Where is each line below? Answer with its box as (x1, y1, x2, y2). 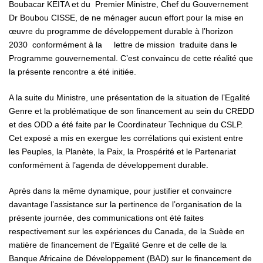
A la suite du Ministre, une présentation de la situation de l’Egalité (9, 92, 250, 102)
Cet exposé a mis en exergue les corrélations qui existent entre (9, 133, 243, 143)
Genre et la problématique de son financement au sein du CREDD (9, 106, 254, 116)
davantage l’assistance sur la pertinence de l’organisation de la (9, 199, 242, 209)
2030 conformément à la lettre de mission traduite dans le (9, 39, 237, 49)
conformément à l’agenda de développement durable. (9, 160, 208, 170)
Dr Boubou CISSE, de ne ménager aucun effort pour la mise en (9, 12, 244, 22)
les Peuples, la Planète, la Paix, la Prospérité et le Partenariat (9, 146, 236, 156)
